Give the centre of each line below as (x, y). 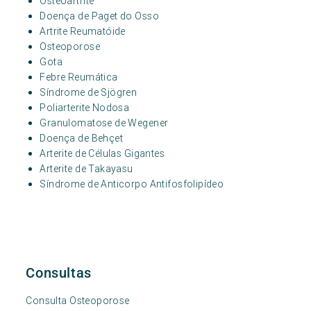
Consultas (59, 273)
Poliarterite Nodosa (85, 108)
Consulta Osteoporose (78, 301)
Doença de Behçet (82, 138)
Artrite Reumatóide (83, 31)
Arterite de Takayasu (86, 169)
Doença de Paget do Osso (99, 16)
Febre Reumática (79, 77)
